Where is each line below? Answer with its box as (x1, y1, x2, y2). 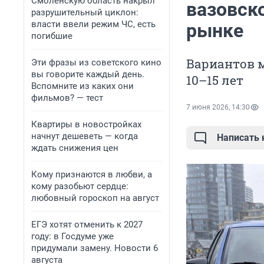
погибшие (31, 31, 72, 41)
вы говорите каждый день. (31, 69, 144, 80)
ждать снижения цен (31, 143, 118, 153)
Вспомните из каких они (31, 81, 134, 91)
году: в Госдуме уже (31, 231, 114, 242)
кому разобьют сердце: (31, 181, 128, 192)
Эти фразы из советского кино (31, 57, 161, 68)
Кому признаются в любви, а (31, 169, 152, 180)
